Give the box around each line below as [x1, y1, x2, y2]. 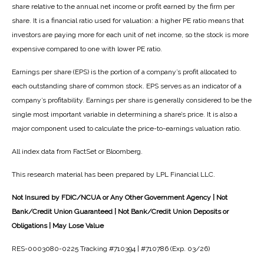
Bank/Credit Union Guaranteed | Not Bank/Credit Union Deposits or [12, 207, 229, 216]
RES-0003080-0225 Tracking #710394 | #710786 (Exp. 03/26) [12, 245, 210, 253]
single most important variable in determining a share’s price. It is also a [12, 110, 237, 119]
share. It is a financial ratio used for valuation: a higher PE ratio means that [12, 16, 244, 25]
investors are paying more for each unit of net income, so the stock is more [12, 31, 249, 39]
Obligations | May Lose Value [12, 222, 104, 230]
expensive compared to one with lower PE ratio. [12, 45, 162, 54]
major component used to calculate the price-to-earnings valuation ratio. [12, 124, 241, 133]
